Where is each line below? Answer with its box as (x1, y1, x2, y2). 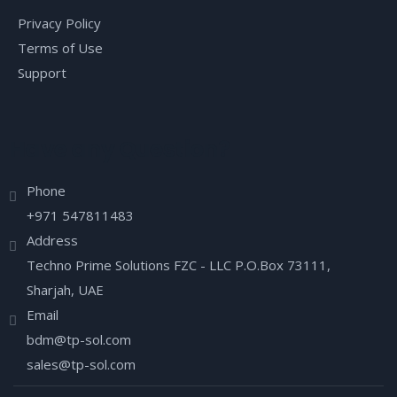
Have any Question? (9, 133, 230, 165)
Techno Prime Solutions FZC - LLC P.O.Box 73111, (27, 255, 331, 274)
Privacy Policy (18, 13, 101, 32)
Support (18, 63, 66, 82)
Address (27, 230, 78, 249)
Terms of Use (18, 38, 103, 57)
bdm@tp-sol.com (27, 330, 131, 348)
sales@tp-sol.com (27, 354, 136, 373)
